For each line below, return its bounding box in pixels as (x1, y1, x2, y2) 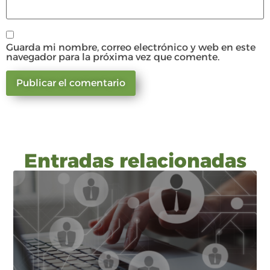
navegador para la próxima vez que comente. (6, 51, 219, 63)
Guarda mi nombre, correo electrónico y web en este (6, 41, 256, 53)
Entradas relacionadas (24, 148, 246, 172)
